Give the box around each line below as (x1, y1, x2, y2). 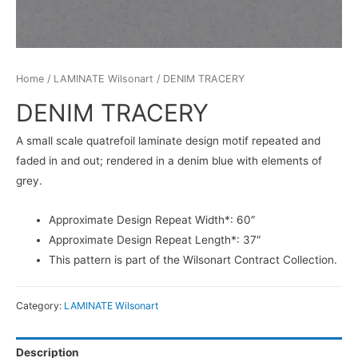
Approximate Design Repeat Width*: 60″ (49, 213, 257, 226)
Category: (16, 299, 64, 312)
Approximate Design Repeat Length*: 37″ (49, 233, 262, 246)
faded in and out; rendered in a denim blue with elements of (16, 153, 322, 167)
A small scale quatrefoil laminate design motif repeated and (16, 133, 320, 147)
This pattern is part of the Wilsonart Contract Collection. (49, 253, 338, 266)
